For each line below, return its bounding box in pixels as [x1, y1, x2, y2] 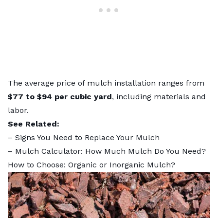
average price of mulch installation [25, 78, 156, 88]
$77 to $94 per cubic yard [8, 92, 112, 102]
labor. [8, 106, 29, 115]
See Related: [8, 119, 59, 129]
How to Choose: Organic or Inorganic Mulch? [8, 160, 175, 170]
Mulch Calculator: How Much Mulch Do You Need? [15, 146, 206, 156]
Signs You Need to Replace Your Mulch [15, 133, 160, 143]
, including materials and [112, 92, 206, 102]
